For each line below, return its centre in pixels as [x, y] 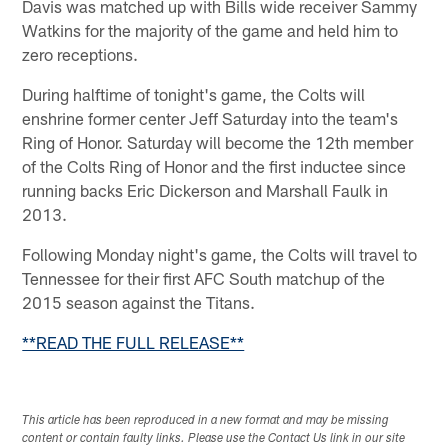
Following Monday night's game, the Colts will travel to [220, 253]
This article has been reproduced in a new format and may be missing [206, 420]
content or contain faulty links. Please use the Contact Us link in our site [214, 438]
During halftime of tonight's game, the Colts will [194, 93]
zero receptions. [80, 53]
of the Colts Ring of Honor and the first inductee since [214, 165]
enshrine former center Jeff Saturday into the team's [210, 117]
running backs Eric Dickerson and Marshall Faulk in [205, 189]
